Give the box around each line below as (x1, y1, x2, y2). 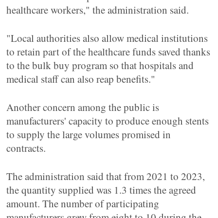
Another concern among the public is (6, 100, 160, 114)
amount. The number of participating (6, 197, 160, 210)
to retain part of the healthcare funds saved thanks (6, 45, 211, 58)
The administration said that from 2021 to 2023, (6, 169, 205, 183)
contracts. (6, 141, 46, 155)
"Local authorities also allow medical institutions (6, 31, 208, 45)
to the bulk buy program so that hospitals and (6, 58, 194, 72)
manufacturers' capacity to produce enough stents (6, 114, 209, 127)
